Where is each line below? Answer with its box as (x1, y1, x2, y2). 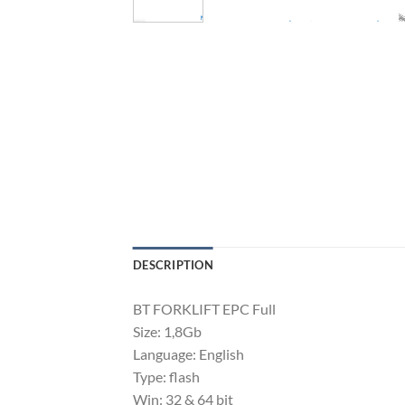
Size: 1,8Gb (133, 323, 202, 341)
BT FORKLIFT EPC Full (133, 300, 276, 318)
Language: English (133, 345, 244, 363)
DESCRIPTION (133, 258, 213, 273)
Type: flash (133, 368, 200, 386)
